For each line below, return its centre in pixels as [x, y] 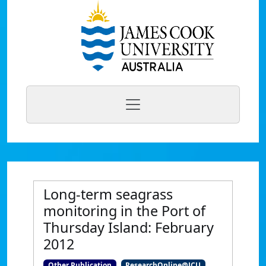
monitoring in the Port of [124, 211]
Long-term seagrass [108, 194]
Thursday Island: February [129, 227]
